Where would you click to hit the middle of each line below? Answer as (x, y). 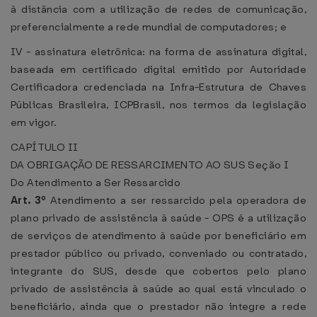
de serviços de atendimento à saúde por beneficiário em (158, 236)
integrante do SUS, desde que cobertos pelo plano (158, 271)
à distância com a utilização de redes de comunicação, (158, 9)
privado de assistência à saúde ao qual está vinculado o (158, 289)
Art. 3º (31, 200)
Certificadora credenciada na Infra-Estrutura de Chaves (158, 87)
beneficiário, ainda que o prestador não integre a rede (158, 306)
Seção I (269, 165)
